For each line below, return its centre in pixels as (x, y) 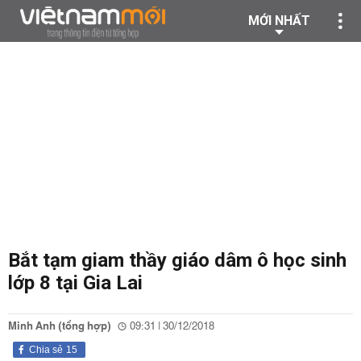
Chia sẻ (46, 350)
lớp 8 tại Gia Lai (75, 283)
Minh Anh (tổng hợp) (60, 326)
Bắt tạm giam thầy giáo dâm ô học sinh (177, 260)
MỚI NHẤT (279, 21)
